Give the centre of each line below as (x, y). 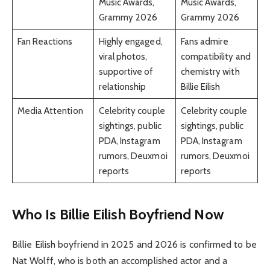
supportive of (126, 71)
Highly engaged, (130, 41)
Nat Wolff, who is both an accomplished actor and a (120, 261)
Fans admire (205, 41)
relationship (122, 86)
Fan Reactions (45, 41)
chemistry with (210, 71)
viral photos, (123, 56)
